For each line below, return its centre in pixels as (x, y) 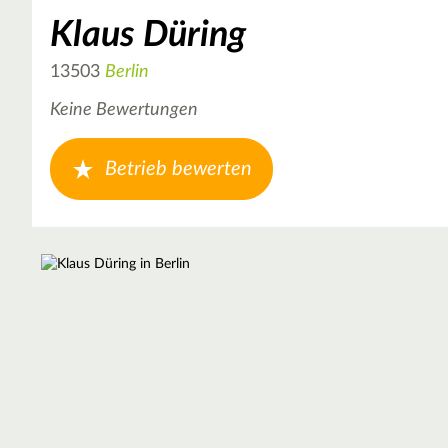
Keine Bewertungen (124, 110)
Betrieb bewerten (178, 168)
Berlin (127, 71)
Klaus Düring (148, 35)
